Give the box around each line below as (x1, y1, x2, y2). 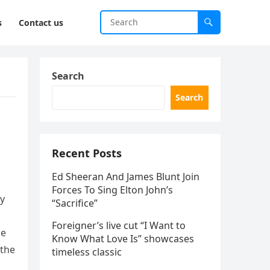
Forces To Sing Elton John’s (52, 183, 173, 196)
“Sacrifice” (52, 196, 98, 210)
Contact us (19, 17, 63, 28)
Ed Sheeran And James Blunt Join (52, 170, 199, 183)
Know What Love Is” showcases (52, 232, 194, 245)
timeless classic (52, 245, 122, 259)
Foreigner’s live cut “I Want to (52, 219, 186, 232)
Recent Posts (52, 146, 122, 160)
